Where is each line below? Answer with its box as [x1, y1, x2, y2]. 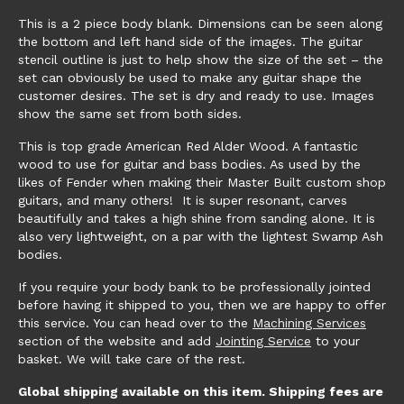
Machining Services [252, 315, 366, 330]
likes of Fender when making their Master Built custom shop [18, 174, 386, 189]
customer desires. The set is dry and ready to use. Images [18, 87, 374, 103]
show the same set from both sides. [18, 106, 242, 121]
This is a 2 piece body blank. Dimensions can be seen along [18, 15, 382, 31]
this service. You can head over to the [18, 315, 252, 330]
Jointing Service [216, 333, 311, 348]
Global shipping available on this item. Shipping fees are [18, 383, 383, 399]
